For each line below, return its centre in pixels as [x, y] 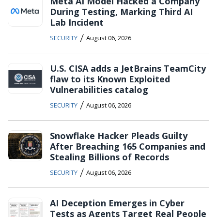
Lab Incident [77, 23]
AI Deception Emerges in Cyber [117, 203]
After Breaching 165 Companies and [128, 147]
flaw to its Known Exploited [110, 79]
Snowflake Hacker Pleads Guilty [119, 136]
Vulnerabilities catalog [99, 90]
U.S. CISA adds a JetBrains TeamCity [128, 69]
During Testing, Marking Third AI [121, 12]
